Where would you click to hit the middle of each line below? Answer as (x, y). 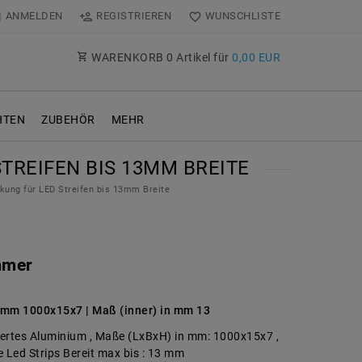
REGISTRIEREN (134, 16)
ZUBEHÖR (68, 120)
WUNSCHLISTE (242, 16)
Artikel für (202, 58)
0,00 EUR (256, 58)
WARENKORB (127, 58)
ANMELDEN (34, 16)
